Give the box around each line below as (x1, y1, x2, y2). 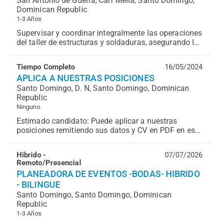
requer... (16, 144, 44, 153)
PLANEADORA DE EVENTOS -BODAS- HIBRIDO (16, 169, 200, 179)
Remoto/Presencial (16, 158, 81, 167)
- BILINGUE (16, 179, 60, 190)
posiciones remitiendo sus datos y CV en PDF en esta (16, 126, 202, 135)
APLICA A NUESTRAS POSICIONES (16, 73, 154, 83)
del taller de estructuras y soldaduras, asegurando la (16, 38, 199, 47)
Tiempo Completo (16, 63, 75, 71)
